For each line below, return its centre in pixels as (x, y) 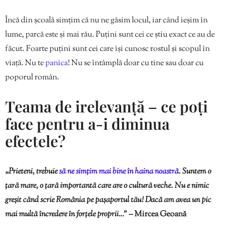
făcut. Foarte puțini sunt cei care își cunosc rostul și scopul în (107, 49)
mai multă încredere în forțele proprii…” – (70, 215)
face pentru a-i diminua (87, 124)
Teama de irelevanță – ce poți (106, 107)
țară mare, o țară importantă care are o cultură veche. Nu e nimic (107, 186)
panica (56, 64)
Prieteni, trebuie (34, 172)
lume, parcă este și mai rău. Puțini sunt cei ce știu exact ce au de (110, 35)
